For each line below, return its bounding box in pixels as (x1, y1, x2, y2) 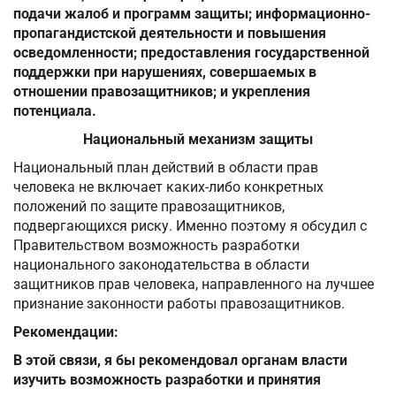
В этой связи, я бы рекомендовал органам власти (13, 352, 347, 369)
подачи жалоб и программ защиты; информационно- (13, 5, 370, 23)
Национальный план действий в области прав (13, 159, 318, 177)
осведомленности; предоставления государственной (13, 44, 369, 62)
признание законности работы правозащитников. (13, 295, 345, 313)
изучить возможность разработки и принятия (13, 371, 321, 389)
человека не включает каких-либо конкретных (13, 179, 324, 196)
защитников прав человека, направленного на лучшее (13, 276, 374, 293)
